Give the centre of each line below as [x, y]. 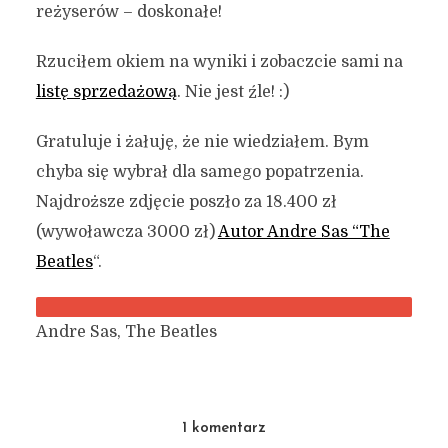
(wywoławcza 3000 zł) [126, 232]
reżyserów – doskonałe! [128, 12]
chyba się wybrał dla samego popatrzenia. [199, 172]
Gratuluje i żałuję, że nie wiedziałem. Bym [202, 142]
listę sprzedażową [106, 92]
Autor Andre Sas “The [303, 232]
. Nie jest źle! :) [232, 92]
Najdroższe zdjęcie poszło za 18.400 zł [186, 202]
